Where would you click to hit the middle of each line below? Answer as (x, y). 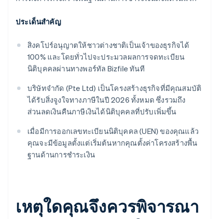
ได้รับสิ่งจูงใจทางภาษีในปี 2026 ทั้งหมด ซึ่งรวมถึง (107, 100)
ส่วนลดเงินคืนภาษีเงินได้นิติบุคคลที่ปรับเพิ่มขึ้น (102, 112)
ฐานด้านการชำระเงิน (61, 155)
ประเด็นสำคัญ (38, 22)
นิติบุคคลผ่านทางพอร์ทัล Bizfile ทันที (86, 69)
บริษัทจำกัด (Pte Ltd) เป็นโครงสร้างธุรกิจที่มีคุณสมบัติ (115, 88)
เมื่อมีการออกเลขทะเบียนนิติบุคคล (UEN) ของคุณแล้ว (113, 131)
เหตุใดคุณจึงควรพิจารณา (108, 206)
